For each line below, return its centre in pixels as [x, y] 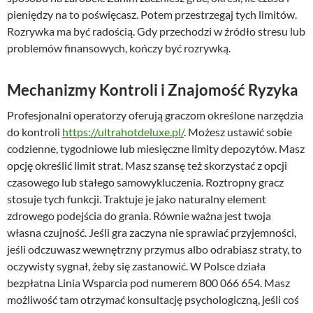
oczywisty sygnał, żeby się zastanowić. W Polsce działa [136, 266]
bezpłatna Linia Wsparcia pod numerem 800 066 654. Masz [148, 283]
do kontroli [35, 132]
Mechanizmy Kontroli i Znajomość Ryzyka [153, 90]
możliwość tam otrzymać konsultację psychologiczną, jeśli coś [153, 300]
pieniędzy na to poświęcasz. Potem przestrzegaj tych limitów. [152, 15]
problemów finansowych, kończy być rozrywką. [119, 48]
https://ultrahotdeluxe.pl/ [123, 132]
